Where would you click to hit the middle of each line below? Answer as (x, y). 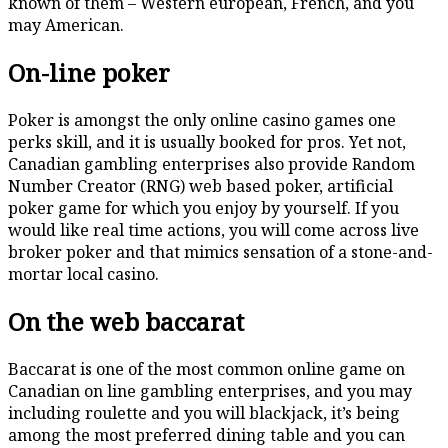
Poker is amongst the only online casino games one (202, 120)
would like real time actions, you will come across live (213, 230)
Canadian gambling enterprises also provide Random (211, 164)
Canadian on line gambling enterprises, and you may (210, 390)
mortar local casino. (83, 274)
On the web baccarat (126, 322)
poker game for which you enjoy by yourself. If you (203, 208)
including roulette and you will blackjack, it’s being (204, 412)
